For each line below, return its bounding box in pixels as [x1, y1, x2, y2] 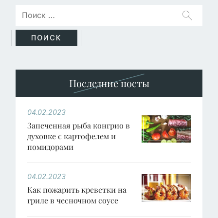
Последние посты [69, 76, 149, 90]
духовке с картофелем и [27, 130, 116, 141]
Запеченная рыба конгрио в [27, 120, 130, 130]
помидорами [27, 141, 73, 152]
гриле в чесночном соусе [27, 195, 118, 206]
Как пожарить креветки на [27, 184, 127, 195]
